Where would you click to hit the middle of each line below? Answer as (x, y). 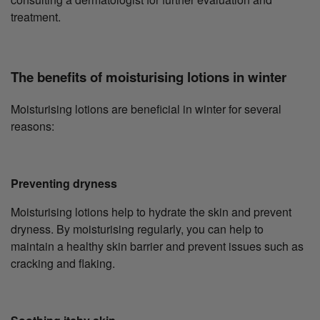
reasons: (32, 126)
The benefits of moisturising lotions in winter (149, 77)
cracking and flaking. (63, 263)
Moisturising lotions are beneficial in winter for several (146, 109)
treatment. (36, 16)
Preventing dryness (64, 183)
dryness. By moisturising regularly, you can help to (137, 229)
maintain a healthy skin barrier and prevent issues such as (157, 246)
